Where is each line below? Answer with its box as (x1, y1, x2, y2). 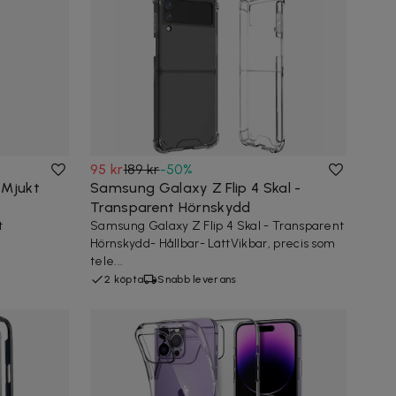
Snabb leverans (157, 272, 237, 286)
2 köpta (104, 272, 144, 286)
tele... (90, 253, 124, 269)
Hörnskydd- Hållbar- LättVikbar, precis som (90, 235, 336, 251)
